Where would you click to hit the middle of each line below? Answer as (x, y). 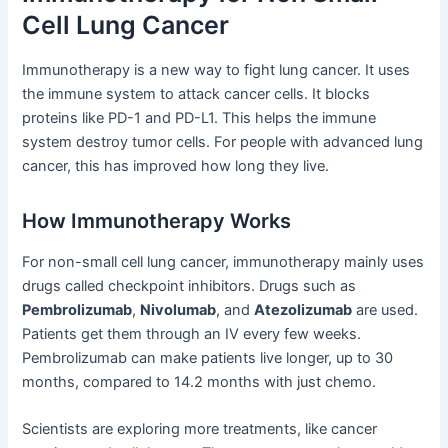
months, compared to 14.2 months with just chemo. (199, 382)
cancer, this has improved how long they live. (176, 166)
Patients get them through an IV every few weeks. (192, 334)
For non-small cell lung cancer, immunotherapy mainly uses (223, 262)
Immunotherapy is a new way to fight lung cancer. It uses (216, 70)
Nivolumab (178, 310)
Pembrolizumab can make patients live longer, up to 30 (208, 358)
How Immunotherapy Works (157, 221)
